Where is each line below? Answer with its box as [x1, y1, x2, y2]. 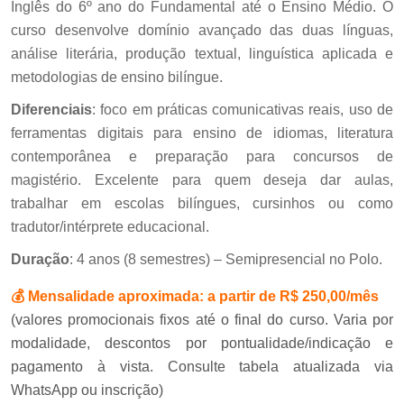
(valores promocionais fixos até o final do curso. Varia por [11, 311, 393, 327]
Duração [11, 251, 69, 267]
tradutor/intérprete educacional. [11, 218, 209, 234]
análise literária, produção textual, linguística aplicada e [11, 45, 393, 61]
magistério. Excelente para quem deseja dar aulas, [11, 171, 393, 188]
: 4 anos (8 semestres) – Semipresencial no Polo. [69, 251, 382, 267]
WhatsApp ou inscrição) [11, 381, 163, 398]
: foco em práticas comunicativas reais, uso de [92, 101, 393, 117]
